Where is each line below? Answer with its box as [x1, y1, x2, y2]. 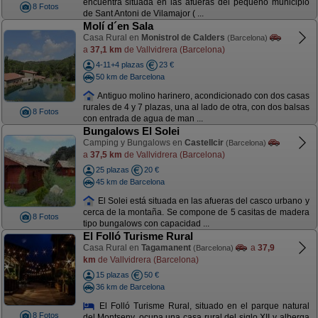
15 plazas [95, 270, 129, 279]
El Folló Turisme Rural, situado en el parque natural [95, 300, 309, 311]
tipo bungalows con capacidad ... [82, 219, 209, 229]
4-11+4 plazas [95, 60, 144, 69]
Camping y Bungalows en [82, 138, 185, 148]
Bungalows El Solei [82, 125, 180, 137]
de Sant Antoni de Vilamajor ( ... [82, 9, 204, 19]
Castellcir [184, 138, 224, 148]
